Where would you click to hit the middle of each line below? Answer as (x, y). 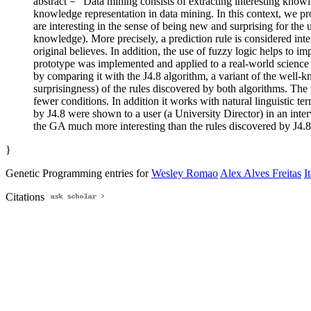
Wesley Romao (185, 174)
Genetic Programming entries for (78, 174)
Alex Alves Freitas (261, 174)
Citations (26, 197)
